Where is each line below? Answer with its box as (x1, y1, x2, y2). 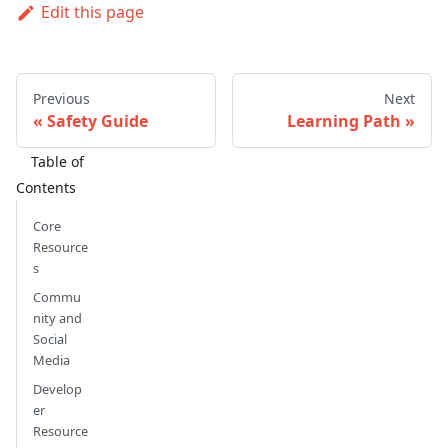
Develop (33, 380, 82, 399)
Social (33, 330, 67, 349)
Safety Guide (47, 110, 148, 133)
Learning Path (287, 110, 401, 133)
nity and (33, 309, 82, 328)
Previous (33, 89, 90, 109)
